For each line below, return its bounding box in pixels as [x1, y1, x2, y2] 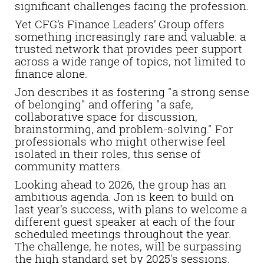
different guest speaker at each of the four [15, 213, 236, 229]
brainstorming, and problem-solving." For [15, 121, 233, 136]
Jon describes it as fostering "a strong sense [15, 84, 249, 99]
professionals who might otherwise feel [15, 133, 226, 148]
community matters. [15, 158, 123, 173]
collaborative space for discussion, [15, 108, 197, 124]
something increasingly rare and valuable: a [15, 28, 246, 44]
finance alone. [15, 65, 87, 81]
